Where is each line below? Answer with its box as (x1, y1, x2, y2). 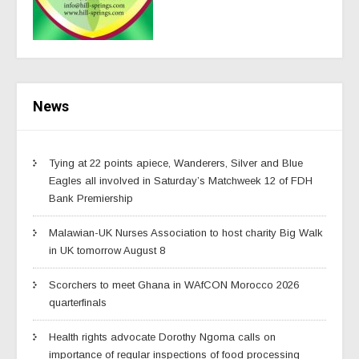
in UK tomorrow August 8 (49, 244, 165, 256)
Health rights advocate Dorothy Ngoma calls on (49, 330, 276, 343)
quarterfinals (49, 296, 107, 309)
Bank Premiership (49, 192, 133, 204)
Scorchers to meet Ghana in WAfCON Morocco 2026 (49, 278, 299, 291)
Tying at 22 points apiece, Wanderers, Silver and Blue (49, 156, 303, 169)
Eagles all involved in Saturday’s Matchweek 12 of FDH (49, 174, 313, 187)
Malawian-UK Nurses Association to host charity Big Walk (49, 226, 323, 239)
